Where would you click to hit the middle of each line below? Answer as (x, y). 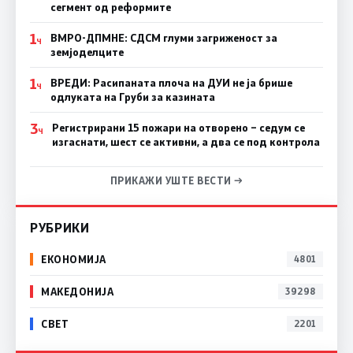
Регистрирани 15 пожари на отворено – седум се (178, 127)
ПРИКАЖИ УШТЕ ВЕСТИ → (176, 180)
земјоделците (87, 52)
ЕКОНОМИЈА (74, 259)
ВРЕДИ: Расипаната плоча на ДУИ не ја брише (171, 82)
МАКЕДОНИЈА (78, 292)
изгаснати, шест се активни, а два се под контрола (186, 141)
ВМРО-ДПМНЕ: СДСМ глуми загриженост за (163, 37)
